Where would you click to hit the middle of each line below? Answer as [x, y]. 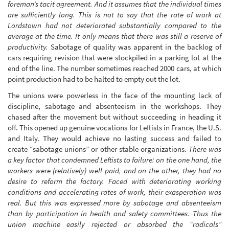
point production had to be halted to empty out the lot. [94, 79]
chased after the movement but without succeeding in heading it [114, 117]
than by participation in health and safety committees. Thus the [114, 213]
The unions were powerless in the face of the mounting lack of [114, 95]
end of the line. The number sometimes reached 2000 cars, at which [114, 68]
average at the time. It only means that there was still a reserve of [114, 36]
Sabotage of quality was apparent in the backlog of [135, 47]
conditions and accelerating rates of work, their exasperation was [114, 192]
